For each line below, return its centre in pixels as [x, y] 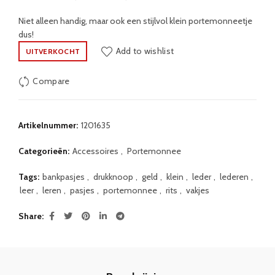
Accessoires [95, 151]
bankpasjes [64, 177]
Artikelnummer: [49, 126]
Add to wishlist [145, 51]
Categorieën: [45, 151]
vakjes [198, 191]
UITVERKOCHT [53, 52]
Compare [51, 81]
